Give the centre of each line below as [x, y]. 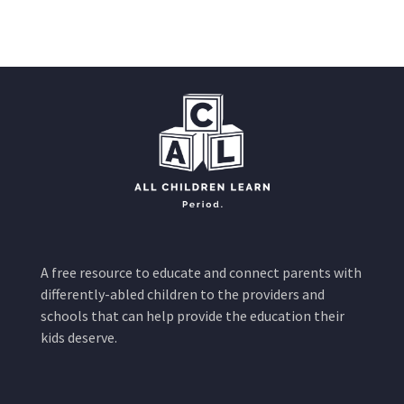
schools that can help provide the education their [192, 316]
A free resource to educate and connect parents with [201, 273]
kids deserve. [78, 338]
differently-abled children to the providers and [182, 294]
